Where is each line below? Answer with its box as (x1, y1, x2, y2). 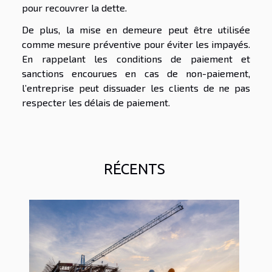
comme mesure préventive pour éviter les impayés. (22, 38, 250, 50)
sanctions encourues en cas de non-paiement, (22, 67, 250, 80)
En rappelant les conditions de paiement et (22, 53, 250, 65)
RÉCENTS (103, 161, 165, 178)
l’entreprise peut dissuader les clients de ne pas (22, 82, 250, 94)
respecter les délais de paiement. (22, 97, 170, 109)
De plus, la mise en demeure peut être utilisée (22, 24, 250, 36)
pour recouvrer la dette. (22, 2, 129, 14)
